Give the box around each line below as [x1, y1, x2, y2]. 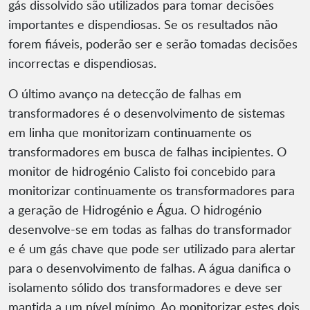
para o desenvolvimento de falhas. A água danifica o [8, 259, 291, 277]
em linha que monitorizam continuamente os [8, 124, 252, 141]
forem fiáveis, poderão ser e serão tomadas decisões [8, 35, 298, 53]
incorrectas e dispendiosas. [8, 55, 156, 72]
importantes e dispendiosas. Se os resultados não [8, 16, 277, 33]
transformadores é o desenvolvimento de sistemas [8, 104, 285, 122]
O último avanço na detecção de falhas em [8, 85, 241, 102]
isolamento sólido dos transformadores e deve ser [8, 279, 282, 296]
